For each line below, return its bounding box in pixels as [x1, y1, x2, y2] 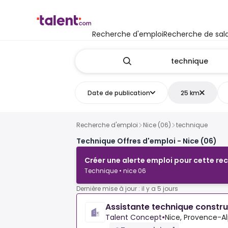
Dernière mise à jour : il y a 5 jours [76, 184, 178, 193]
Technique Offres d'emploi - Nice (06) [76, 136, 217, 147]
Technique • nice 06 [84, 166, 146, 176]
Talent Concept [105, 212, 162, 223]
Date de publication [87, 88, 150, 97]
